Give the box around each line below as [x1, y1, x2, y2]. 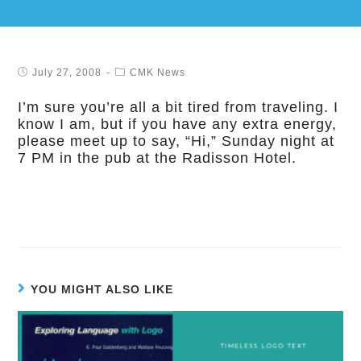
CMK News [130, 67, 186, 78]
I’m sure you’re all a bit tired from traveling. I [18, 99, 339, 115]
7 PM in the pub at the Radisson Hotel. [18, 150, 297, 166]
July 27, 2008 [32, 67, 102, 78]
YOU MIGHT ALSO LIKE [31, 283, 174, 296]
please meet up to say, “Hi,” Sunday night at [18, 133, 335, 149]
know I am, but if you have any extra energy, [18, 116, 338, 132]
